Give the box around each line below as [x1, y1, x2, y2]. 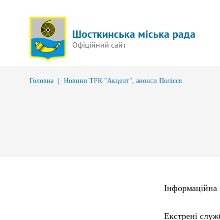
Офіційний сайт [72, 39, 126, 50]
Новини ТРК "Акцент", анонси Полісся [64, 77, 182, 84]
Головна [29, 77, 54, 84]
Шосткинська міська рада [72, 27, 195, 41]
